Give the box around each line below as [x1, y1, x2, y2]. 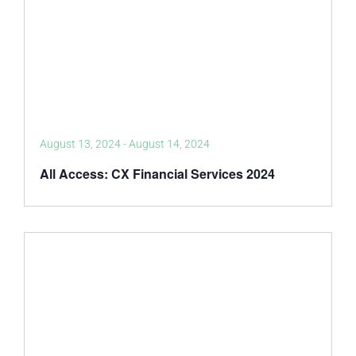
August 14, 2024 [129, 137, 210, 150]
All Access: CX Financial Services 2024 [40, 164, 275, 183]
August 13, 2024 [40, 137, 121, 150]
